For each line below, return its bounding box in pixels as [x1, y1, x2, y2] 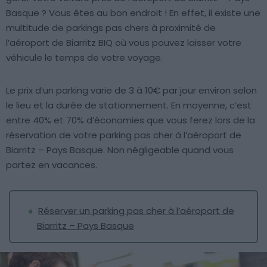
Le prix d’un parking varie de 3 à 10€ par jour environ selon [6, 84, 257, 97]
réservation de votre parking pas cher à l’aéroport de [6, 129, 241, 141]
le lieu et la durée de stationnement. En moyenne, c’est [6, 99, 252, 111]
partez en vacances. [6, 159, 97, 171]
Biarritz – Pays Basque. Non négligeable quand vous [6, 144, 234, 156]
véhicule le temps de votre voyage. [6, 51, 163, 64]
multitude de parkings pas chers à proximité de [6, 21, 216, 34]
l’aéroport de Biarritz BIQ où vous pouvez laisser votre [6, 36, 241, 49]
